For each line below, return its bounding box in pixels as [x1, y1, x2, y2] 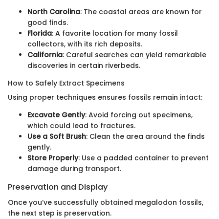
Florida [27, 28, 52, 38]
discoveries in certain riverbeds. [27, 60, 140, 70]
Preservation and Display [8, 181, 108, 193]
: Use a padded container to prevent [78, 153, 209, 163]
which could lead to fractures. [27, 120, 135, 131]
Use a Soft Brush [27, 131, 86, 141]
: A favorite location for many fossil [52, 28, 178, 38]
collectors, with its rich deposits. [27, 39, 142, 49]
